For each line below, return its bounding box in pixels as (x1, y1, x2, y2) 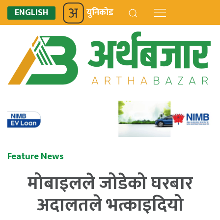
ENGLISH (15, 5, 48, 20)
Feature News (7, 148, 64, 165)
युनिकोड (86, 5, 113, 20)
